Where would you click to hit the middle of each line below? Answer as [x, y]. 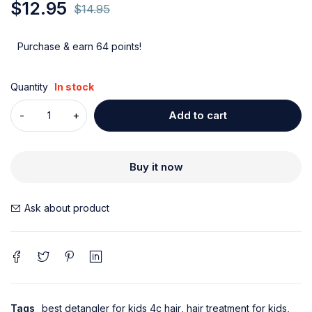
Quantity [29, 87]
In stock [74, 87]
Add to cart [198, 115]
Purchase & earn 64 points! [79, 46]
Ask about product [67, 208]
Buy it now [156, 167]
